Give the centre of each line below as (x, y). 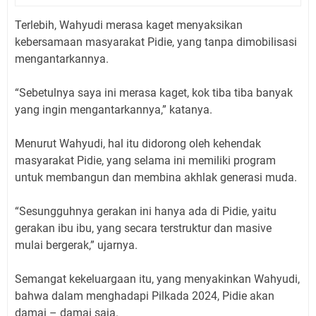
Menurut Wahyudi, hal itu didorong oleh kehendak (138, 143)
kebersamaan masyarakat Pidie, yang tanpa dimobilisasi (156, 42)
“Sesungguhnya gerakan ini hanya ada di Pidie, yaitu (146, 211)
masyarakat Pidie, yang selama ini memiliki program (145, 160)
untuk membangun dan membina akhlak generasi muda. (156, 177)
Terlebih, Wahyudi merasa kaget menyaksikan (129, 25)
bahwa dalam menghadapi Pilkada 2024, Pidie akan (145, 296)
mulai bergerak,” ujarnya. (76, 245)
